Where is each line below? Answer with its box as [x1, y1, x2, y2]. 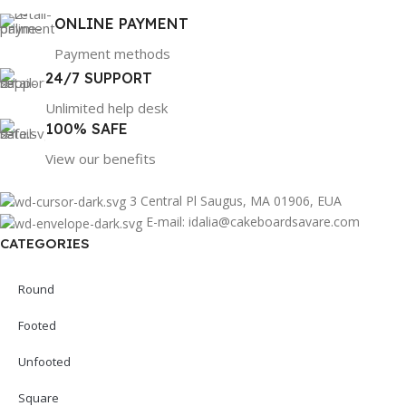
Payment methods [54, 44, 170, 63]
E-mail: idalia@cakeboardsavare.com [146, 213, 360, 231]
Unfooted [18, 353, 71, 370]
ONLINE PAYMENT [54, 14, 188, 33]
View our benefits [45, 150, 156, 168]
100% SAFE [45, 120, 128, 138]
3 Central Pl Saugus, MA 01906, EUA [130, 192, 342, 209]
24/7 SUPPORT [45, 69, 152, 87]
